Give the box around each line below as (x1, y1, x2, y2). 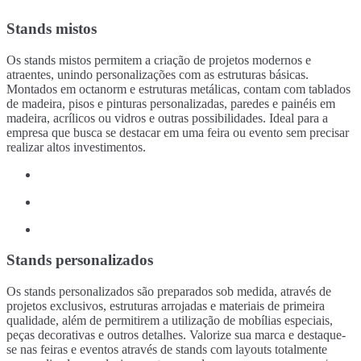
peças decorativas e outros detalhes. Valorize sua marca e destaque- (6, 328, 346, 342)
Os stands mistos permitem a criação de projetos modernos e (6, 52, 311, 67)
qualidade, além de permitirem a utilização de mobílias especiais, (6, 313, 333, 328)
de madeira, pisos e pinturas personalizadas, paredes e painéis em (6, 96, 335, 110)
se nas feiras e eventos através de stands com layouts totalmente (6, 342, 327, 357)
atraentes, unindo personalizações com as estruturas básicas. (6, 67, 309, 81)
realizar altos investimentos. (6, 139, 146, 154)
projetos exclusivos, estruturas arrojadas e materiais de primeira (6, 299, 325, 313)
